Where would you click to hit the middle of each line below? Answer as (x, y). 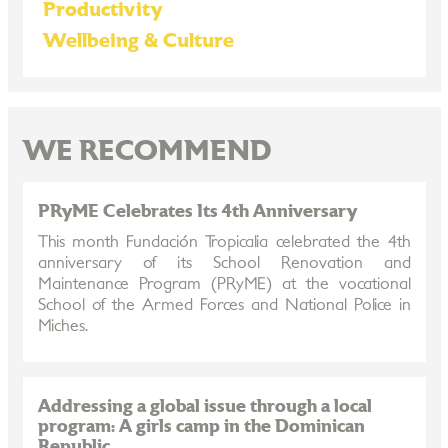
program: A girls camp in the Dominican (201, 426)
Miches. (62, 326)
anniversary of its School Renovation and (224, 263)
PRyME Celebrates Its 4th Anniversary (197, 211)
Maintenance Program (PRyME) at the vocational (224, 284)
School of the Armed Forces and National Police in (224, 305)
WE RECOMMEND (146, 152)
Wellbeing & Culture (138, 41)
